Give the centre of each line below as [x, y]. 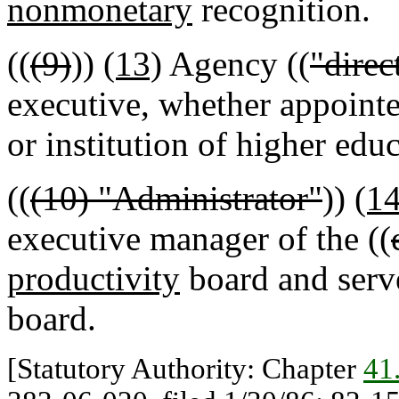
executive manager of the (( [199, 238]
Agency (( [236, 64]
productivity [94, 278]
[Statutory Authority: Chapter [185, 369]
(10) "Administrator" [176, 198]
